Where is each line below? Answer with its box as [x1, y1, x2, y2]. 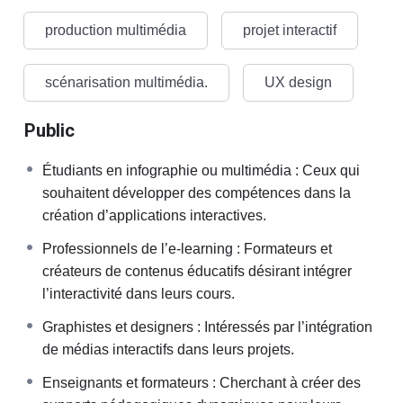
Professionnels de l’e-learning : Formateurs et [42, 240, 332, 256]
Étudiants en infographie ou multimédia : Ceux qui [42, 162, 360, 178]
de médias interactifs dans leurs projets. [42, 341, 294, 357]
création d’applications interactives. [42, 207, 266, 223]
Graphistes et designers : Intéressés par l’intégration [42, 318, 372, 335]
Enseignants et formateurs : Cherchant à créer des [42, 374, 361, 390]
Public [24, 119, 75, 141]
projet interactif [243, 22, 336, 38]
